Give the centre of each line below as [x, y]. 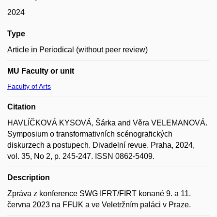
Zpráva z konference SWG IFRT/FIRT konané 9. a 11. [99, 194]
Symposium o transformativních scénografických [90, 134]
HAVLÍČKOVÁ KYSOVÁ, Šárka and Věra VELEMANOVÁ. [107, 123]
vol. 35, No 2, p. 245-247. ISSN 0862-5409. [81, 156]
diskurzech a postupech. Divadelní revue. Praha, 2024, [101, 145]
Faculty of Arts [29, 86]
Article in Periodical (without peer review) [77, 50]
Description [29, 178]
